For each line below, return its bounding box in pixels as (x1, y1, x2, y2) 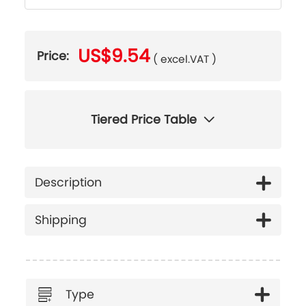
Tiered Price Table (91, 111, 197, 128)
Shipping (35, 211, 87, 228)
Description (35, 174, 102, 191)
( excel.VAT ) (153, 52, 217, 67)
